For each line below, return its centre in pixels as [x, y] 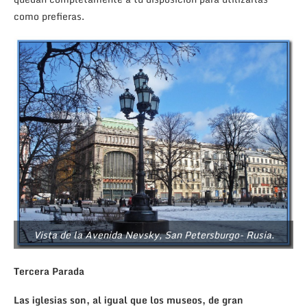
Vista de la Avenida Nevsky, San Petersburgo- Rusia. [153, 235]
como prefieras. [49, 16]
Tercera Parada [49, 271]
